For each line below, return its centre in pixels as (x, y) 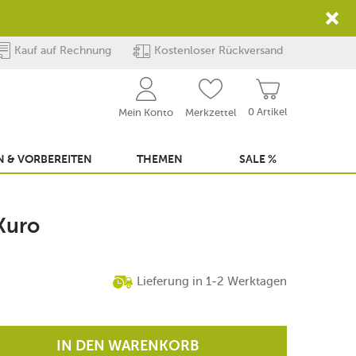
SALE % (258, 160)
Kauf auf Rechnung (62, 50)
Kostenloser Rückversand (219, 50)
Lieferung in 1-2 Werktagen (212, 281)
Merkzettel (211, 112)
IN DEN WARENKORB (128, 346)
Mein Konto (146, 112)
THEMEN (159, 160)
